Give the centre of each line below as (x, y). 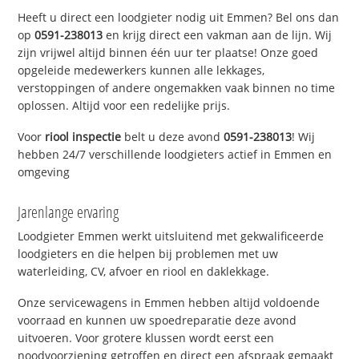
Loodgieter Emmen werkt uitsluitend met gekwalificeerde (171, 236)
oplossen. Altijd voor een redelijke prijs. (124, 106)
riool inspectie (83, 136)
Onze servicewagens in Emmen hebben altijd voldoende (169, 302)
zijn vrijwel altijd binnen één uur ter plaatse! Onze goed (168, 53)
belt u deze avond (173, 136)
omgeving (44, 171)
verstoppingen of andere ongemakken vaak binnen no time (177, 88)
